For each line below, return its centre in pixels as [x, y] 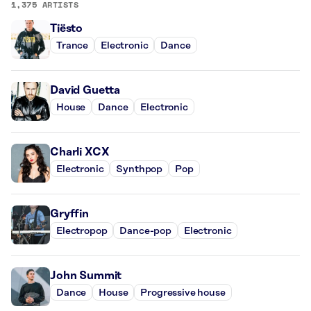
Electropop [82, 231]
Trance [73, 45]
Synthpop [140, 169]
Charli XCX [80, 152]
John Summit [86, 276]
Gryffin [69, 214]
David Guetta [85, 90]
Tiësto [67, 28]
